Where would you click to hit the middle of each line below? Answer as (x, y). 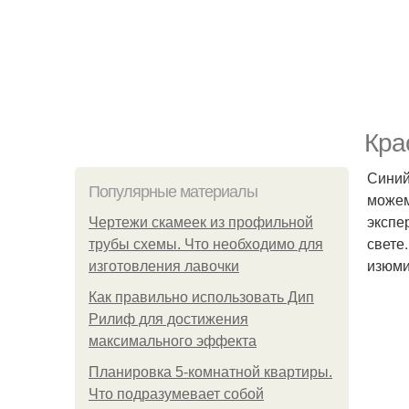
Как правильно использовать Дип (201, 297)
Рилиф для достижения (168, 319)
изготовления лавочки (164, 266)
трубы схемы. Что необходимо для (206, 244)
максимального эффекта (173, 341)
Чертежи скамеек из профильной (201, 222)
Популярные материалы (173, 192)
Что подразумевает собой (176, 394)
